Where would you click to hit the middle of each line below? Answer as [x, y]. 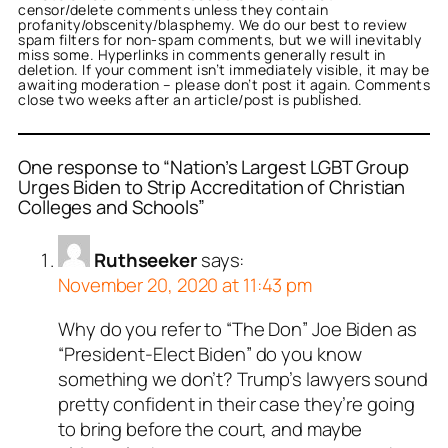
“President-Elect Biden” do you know [210, 353]
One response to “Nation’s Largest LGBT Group [213, 166]
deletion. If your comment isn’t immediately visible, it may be [223, 69]
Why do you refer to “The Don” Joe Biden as [237, 328]
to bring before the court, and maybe [210, 428]
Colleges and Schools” [111, 206]
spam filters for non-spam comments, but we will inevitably [219, 39]
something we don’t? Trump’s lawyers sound [243, 378]
